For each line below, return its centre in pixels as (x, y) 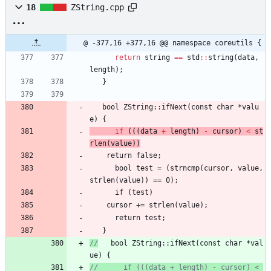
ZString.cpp (97, 8)
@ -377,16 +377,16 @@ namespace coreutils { (172, 43)
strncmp (185, 168)
